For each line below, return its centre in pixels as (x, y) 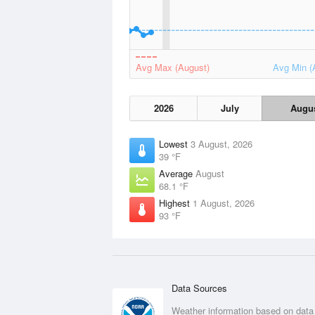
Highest (176, 203)
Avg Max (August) (173, 67)
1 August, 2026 (224, 203)
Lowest (175, 144)
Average (177, 173)
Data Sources (199, 288)
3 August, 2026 (221, 144)
